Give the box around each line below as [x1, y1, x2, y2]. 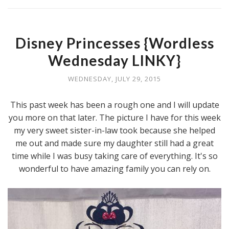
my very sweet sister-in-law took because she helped [14, 125, 215, 136]
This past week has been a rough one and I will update [10, 99, 219, 110]
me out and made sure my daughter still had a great [15, 138, 214, 149]
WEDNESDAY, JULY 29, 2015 [68, 74, 161, 83]
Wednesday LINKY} [48, 52, 181, 69]
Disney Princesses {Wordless [15, 34, 214, 52]
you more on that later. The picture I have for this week [8, 112, 221, 123]
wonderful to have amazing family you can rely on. [18, 163, 211, 174]
